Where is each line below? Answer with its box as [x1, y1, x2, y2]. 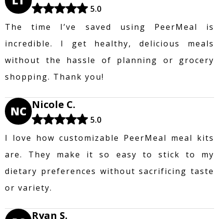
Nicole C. [32, 97, 75, 111]
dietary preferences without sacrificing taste [5, 165, 214, 176]
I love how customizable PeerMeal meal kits [5, 132, 214, 143]
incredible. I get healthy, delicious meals [5, 38, 214, 49]
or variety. [5, 182, 52, 193]
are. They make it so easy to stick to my [5, 149, 214, 160]
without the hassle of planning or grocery [5, 54, 214, 66]
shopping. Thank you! [5, 71, 104, 82]
